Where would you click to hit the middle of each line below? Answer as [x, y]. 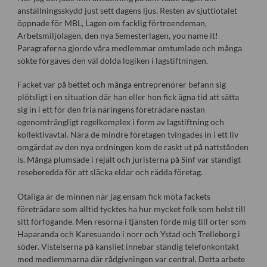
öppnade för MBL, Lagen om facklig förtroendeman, [112, 23]
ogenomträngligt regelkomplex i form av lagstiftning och [120, 122]
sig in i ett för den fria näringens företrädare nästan [111, 110]
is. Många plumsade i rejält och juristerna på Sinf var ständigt [129, 160]
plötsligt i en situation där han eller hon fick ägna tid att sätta [128, 97]
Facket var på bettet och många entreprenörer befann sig [121, 85]
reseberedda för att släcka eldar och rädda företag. [110, 172]
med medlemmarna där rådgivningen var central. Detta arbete [131, 259]
